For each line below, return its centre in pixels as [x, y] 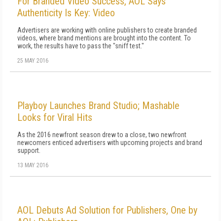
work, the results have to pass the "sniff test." [81, 46]
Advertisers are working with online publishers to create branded [107, 30]
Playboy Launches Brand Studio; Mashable [98, 106]
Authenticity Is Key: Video [66, 13]
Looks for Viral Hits [55, 117]
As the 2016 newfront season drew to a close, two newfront [102, 135]
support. [29, 150]
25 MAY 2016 [33, 61]
